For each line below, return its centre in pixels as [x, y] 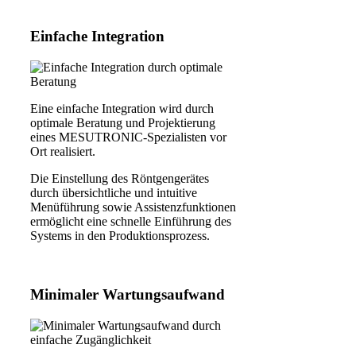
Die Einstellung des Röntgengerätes [120, 178]
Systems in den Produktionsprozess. [120, 235]
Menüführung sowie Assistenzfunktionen [133, 207]
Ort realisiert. [63, 151]
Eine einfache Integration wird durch [122, 108]
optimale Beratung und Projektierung [123, 122]
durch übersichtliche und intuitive [114, 192]
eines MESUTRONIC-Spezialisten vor [128, 137]
